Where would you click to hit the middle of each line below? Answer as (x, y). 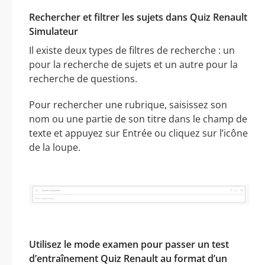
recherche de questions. (83, 78)
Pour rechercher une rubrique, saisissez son (128, 104)
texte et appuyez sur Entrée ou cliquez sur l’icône (138, 133)
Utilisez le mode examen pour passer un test (129, 244)
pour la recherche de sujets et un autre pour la (133, 64)
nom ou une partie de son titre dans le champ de (138, 119)
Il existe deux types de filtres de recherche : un (132, 50)
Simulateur (54, 31)
